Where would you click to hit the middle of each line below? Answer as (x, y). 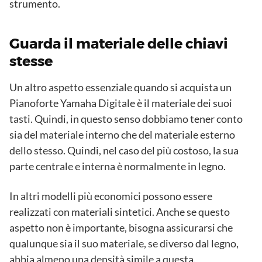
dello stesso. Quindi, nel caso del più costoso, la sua (124, 151)
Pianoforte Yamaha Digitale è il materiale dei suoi (121, 103)
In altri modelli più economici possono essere (111, 196)
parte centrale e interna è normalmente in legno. (118, 166)
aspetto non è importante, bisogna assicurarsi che (121, 228)
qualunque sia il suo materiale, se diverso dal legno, (124, 244)
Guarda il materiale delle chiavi (119, 44)
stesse (31, 61)
